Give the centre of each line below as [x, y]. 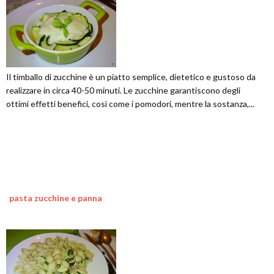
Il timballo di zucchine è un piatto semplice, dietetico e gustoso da [131, 76]
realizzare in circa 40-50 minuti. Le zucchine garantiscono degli [123, 90]
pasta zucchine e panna [56, 198]
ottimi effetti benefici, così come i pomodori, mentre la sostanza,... [130, 103]
